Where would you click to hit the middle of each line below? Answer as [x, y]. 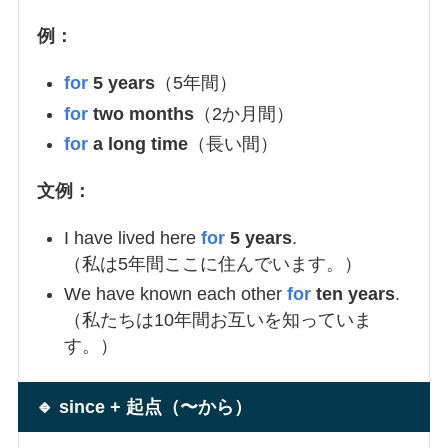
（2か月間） [243, 113]
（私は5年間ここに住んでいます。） [212, 263]
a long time [140, 143]
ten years [352, 294]
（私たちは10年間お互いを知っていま [217, 320]
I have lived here [132, 237]
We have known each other [175, 294]
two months [140, 113]
